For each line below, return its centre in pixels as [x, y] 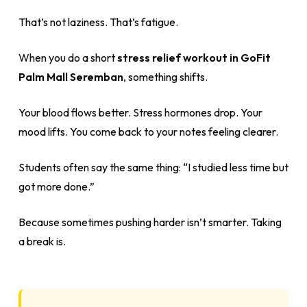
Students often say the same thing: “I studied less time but [153, 167]
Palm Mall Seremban [71, 77]
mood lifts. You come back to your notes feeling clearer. [148, 132]
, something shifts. [165, 77]
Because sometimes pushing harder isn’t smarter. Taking [150, 222]
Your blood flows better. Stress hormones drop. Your [140, 112]
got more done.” [56, 186]
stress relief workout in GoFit [194, 58]
